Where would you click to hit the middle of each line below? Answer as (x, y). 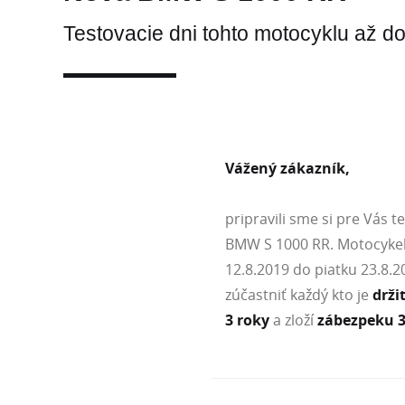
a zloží (293, 320)
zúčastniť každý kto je (299, 295)
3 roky (247, 320)
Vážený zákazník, (287, 169)
